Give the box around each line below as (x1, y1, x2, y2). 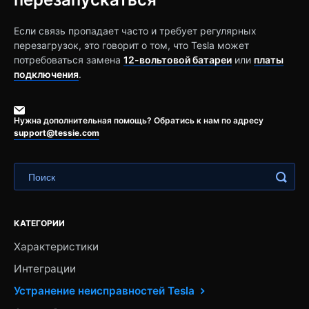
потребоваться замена (14, 54, 123, 66)
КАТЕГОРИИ (14, 218, 65, 229)
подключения (14, 68, 79, 81)
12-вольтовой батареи (123, 54, 232, 66)
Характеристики (14, 240, 99, 254)
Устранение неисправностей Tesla (14, 284, 197, 298)
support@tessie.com (14, 128, 99, 139)
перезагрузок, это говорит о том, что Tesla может (14, 39, 249, 52)
